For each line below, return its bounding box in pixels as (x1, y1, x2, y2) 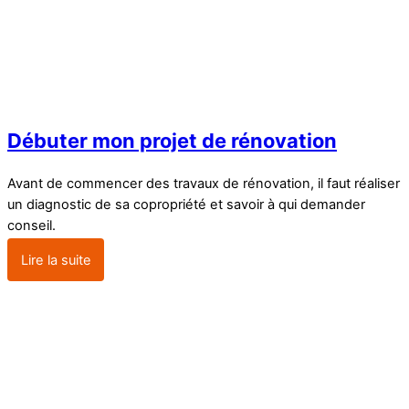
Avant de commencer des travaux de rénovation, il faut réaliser (7, 174, 400, 192)
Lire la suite (20, 251, 91, 268)
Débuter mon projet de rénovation (7, 128, 337, 152)
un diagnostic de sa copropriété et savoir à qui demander (7, 195, 365, 213)
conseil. (7, 216, 56, 234)
